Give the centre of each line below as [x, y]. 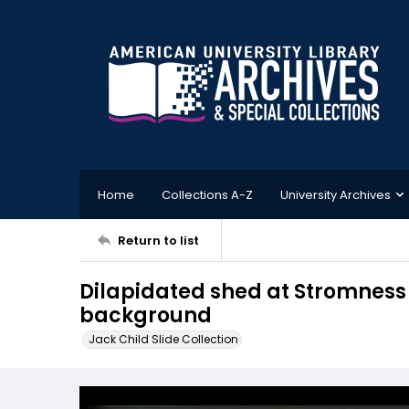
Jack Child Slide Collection [163, 339]
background [146, 315]
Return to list [158, 240]
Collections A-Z [207, 194]
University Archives [336, 194]
